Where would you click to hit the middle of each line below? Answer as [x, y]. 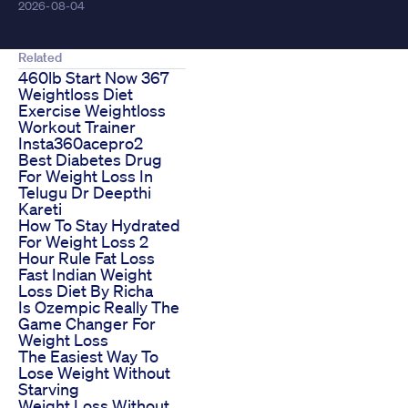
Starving [49, 389]
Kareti [40, 209]
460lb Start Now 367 [94, 78]
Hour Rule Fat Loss [87, 258]
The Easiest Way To [88, 357]
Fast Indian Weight [85, 275]
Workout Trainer [77, 127]
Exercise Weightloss [92, 111]
